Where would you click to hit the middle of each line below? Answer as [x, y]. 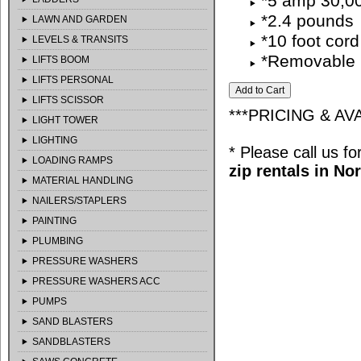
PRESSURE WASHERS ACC [96, 281]
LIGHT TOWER [65, 120]
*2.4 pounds [307, 21]
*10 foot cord [310, 41]
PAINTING [54, 221]
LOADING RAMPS [72, 160]
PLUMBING [57, 241]
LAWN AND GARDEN [79, 19]
